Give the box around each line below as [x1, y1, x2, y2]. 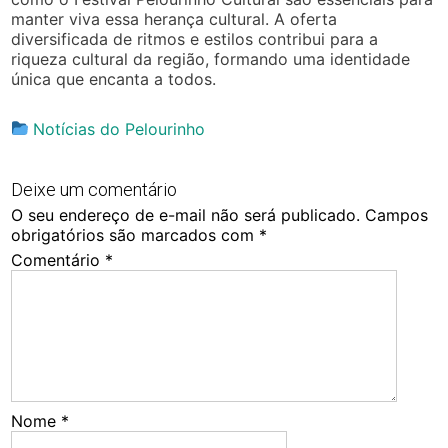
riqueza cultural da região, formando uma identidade [11, 48, 411, 69]
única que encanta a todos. [11, 68, 217, 89]
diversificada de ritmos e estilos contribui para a [11, 28, 379, 49]
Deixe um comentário [11, 178, 178, 200]
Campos [365, 204, 429, 225]
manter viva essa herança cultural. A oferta [11, 8, 338, 29]
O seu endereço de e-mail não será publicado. [11, 204, 361, 225]
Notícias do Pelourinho [33, 118, 206, 139]
